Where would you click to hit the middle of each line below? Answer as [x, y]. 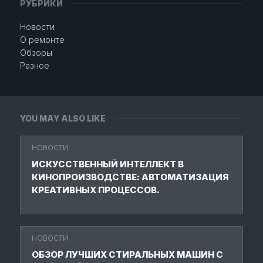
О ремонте [42, 40]
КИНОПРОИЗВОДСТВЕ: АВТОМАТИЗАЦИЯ [130, 177]
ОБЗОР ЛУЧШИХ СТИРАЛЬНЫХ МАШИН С [127, 254]
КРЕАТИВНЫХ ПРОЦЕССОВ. [96, 190]
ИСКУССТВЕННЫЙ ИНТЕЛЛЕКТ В [108, 164]
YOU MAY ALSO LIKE [63, 118]
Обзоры [36, 53]
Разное [34, 65]
